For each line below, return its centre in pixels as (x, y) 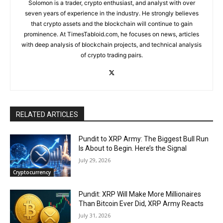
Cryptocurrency (32, 172)
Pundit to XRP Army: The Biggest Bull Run (144, 139)
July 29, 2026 (95, 160)
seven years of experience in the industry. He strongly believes (111, 13)
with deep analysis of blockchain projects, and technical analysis (111, 44)
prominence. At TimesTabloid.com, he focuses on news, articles (111, 34)
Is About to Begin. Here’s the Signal (133, 148)
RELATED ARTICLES (47, 114)
